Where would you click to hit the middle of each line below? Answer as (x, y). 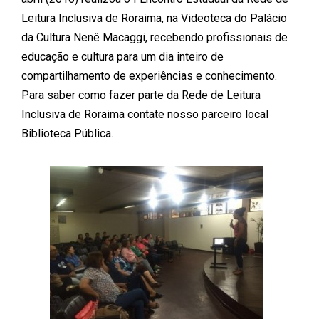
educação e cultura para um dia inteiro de (122, 56)
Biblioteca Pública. (67, 133)
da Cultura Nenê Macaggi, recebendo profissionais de (155, 37)
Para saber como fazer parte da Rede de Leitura (141, 95)
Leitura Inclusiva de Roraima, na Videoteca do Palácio (154, 18)
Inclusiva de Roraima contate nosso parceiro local (145, 114)
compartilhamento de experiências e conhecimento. (149, 75)
